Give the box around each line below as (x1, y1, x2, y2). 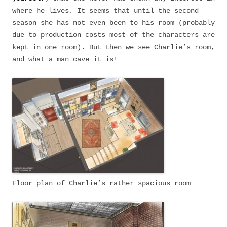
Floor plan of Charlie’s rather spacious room (12, 179, 191, 187)
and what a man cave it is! (12, 55, 118, 63)
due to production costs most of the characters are (12, 31, 215, 39)
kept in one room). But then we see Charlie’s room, (12, 43, 215, 51)
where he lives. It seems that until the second (12, 7, 199, 15)
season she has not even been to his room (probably (12, 19, 215, 27)
